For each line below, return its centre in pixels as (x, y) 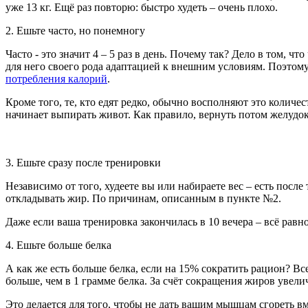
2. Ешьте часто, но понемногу (75, 30)
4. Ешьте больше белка (58, 245)
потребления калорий (56, 78)
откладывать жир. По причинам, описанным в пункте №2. (143, 198)
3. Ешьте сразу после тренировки (83, 162)
